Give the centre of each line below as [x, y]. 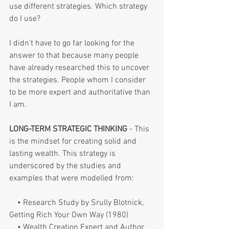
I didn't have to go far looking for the [73, 43]
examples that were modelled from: [72, 178]
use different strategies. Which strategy [79, 6]
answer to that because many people [75, 55]
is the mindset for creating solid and [74, 141]
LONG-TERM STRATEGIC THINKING [69, 129]
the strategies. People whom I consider [78, 80]
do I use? [25, 19]
